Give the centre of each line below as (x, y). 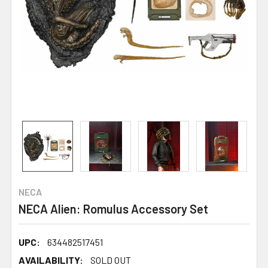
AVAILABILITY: (51, 260)
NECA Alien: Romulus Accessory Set (113, 208)
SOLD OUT (111, 260)
